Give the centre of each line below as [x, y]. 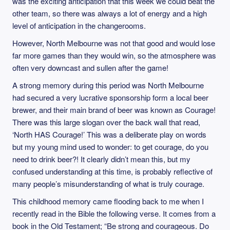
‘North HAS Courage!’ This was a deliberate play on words [109, 134]
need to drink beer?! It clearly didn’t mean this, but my [101, 159]
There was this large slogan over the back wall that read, [106, 122]
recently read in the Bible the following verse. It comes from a [114, 213]
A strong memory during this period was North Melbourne [108, 85]
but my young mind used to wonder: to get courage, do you [110, 147]
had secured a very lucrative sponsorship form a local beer [110, 97]
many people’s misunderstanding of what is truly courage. [108, 184]
